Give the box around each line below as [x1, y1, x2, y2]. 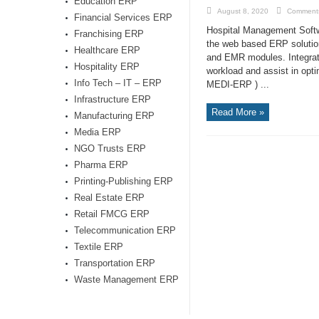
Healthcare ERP [74, 45, 140, 56]
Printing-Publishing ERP [74, 176, 173, 187]
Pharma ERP [74, 159, 128, 170]
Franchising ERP [74, 28, 144, 39]
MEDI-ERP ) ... [206, 79, 269, 90]
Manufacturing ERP [74, 110, 155, 121]
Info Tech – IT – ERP [74, 78, 162, 88]
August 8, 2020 [217, 7, 268, 15]
